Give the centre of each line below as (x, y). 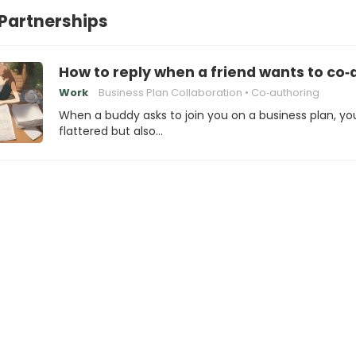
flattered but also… (111, 131)
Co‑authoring (285, 93)
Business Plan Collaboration (170, 93)
